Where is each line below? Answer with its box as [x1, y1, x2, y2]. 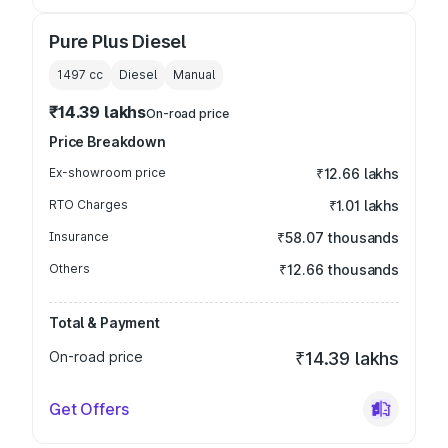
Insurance [49, 229, 109, 244]
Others [49, 261, 90, 276]
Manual [173, 67, 215, 82]
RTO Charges [49, 197, 128, 212]
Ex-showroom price [49, 165, 166, 180]
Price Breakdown [49, 133, 166, 150]
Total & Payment [49, 314, 160, 331]
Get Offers [49, 399, 129, 419]
